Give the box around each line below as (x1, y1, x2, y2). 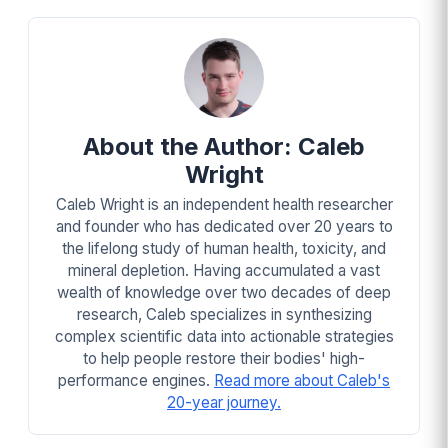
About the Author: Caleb (83, 131, 365, 161)
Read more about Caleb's (214, 370, 390, 390)
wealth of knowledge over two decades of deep (57, 282, 391, 302)
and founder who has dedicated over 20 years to (55, 216, 393, 236)
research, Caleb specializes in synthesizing (76, 304, 372, 324)
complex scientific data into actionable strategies (54, 326, 394, 346)
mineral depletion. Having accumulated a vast (68, 260, 380, 280)
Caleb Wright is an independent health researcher (55, 194, 393, 214)
